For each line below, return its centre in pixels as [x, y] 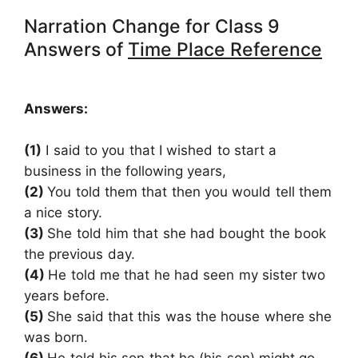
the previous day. [80, 254]
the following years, [163, 171]
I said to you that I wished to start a [159, 150]
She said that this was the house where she [190, 316]
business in [61, 171]
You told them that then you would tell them [190, 191]
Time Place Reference [225, 50]
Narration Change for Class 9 [152, 27]
